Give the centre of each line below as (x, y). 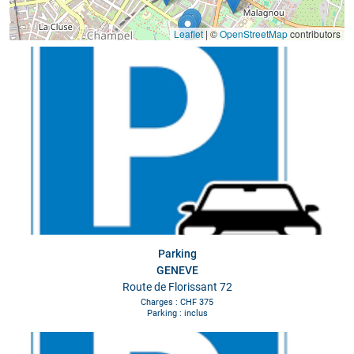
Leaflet (188, 34)
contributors (314, 34)
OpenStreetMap (254, 34)
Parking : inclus (177, 314)
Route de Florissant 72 (177, 287)
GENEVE (177, 271)
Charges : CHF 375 (177, 303)
